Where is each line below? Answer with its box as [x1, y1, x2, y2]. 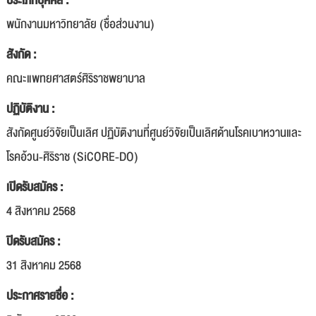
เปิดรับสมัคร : [6, 177, 63, 197]
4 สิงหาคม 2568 [6, 201, 75, 221]
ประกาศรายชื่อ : [6, 286, 73, 306]
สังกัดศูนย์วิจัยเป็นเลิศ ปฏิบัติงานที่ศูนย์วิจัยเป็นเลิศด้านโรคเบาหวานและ [6, 123, 302, 143]
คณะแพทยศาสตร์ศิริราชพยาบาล [6, 68, 145, 89]
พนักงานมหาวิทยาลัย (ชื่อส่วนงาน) [6, 14, 154, 35]
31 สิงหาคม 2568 [6, 255, 81, 276]
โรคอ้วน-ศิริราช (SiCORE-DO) [6, 147, 138, 167]
